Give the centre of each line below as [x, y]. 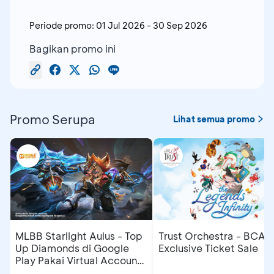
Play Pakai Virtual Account [78, 261]
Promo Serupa [53, 119]
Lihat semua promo [214, 119]
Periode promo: [62, 25]
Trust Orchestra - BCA [212, 236]
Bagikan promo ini [72, 48]
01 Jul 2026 [120, 25]
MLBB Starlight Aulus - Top [79, 236]
